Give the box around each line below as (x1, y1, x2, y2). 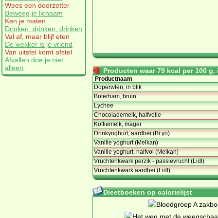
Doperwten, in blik (94, 83, 142, 91)
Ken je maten (5, 17, 46, 25)
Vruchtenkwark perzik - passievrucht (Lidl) (94, 157, 204, 164)
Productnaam (95, 75, 132, 82)
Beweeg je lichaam (5, 9, 63, 17)
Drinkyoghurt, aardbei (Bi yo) (94, 129, 170, 137)
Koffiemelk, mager (94, 120, 142, 127)
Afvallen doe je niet (5, 55, 63, 64)
